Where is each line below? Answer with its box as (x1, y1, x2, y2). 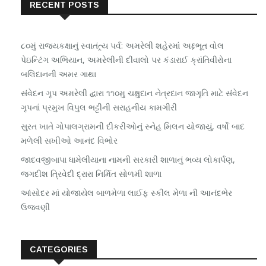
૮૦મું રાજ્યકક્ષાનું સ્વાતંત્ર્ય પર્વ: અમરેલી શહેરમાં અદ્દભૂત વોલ (21, 40, 224, 52)
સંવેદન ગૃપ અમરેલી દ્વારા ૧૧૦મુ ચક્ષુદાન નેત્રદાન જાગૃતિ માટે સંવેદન (21, 87, 248, 99)
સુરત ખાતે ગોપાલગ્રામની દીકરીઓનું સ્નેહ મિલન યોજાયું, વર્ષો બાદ (21, 121, 245, 132)
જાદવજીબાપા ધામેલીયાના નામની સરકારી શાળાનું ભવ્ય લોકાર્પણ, (21, 154, 235, 166)
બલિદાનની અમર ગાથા (21, 68, 96, 80)
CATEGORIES (30, 245, 88, 255)
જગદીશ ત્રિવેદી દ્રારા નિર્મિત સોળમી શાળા (21, 168, 161, 180)
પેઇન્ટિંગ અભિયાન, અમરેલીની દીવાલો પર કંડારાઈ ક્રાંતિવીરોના (21, 54, 232, 66)
